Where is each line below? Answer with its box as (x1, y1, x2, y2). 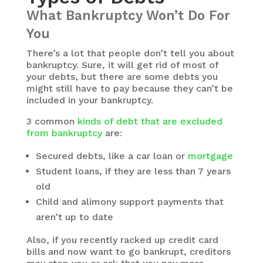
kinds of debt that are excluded (77, 115, 222, 127)
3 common (26, 115, 75, 127)
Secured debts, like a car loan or (35, 150, 185, 161)
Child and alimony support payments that (35, 195, 224, 207)
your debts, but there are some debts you (26, 70, 218, 82)
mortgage (187, 150, 233, 161)
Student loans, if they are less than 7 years (35, 165, 231, 177)
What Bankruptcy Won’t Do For (26, 7, 230, 23)
